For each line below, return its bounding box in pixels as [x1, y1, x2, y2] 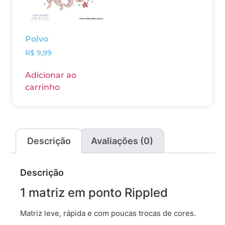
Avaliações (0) [90, 135, 153, 146]
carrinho [25, 82, 60, 92]
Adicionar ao [25, 70, 76, 80]
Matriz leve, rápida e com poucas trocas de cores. [20, 208, 196, 218]
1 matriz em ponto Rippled [20, 185, 168, 200]
